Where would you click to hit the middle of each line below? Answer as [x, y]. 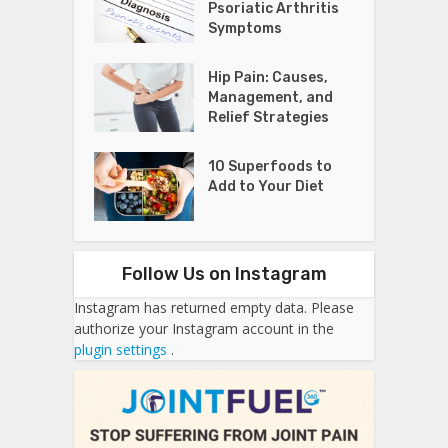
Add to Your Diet [266, 187]
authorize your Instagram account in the [204, 329]
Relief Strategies [269, 118]
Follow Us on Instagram [224, 274]
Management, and [271, 98]
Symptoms [245, 29]
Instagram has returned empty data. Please [214, 308]
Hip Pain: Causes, [268, 78]
